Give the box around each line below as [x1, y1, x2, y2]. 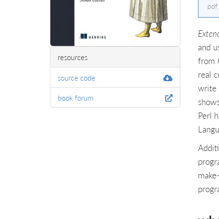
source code [58, 72, 95, 83]
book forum [58, 92, 93, 103]
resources [58, 51, 88, 62]
